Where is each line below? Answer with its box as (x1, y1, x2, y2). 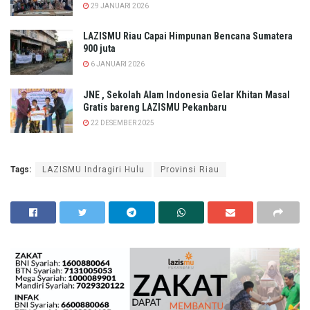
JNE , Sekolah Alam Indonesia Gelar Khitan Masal (83, 89, 290, 100)
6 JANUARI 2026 (89, 60, 145, 69)
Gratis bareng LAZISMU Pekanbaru (83, 101, 227, 113)
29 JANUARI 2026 (89, 1, 149, 10)
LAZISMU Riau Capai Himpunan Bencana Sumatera (83, 30, 293, 42)
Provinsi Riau (161, 164, 219, 174)
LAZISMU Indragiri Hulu (42, 164, 145, 174)
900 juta (83, 43, 116, 55)
